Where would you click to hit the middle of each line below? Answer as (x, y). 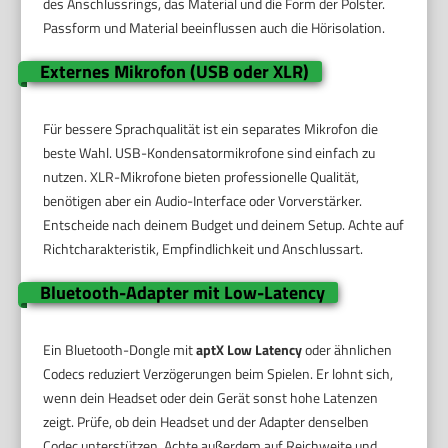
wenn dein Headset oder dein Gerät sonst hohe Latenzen (211, 397)
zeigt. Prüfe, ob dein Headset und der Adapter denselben (206, 421)
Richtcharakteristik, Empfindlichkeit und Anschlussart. (203, 248)
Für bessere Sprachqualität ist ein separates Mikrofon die (211, 128)
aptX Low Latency (249, 349)
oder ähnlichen (347, 349)
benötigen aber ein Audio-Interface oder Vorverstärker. (203, 200)
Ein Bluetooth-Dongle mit (120, 349)
